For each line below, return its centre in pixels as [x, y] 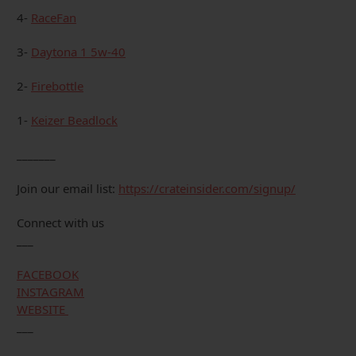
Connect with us [60, 223]
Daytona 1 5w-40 [78, 52]
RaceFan [54, 18]
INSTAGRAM [50, 292]
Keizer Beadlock [74, 120]
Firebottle [57, 86]
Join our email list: [68, 189]
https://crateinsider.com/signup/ [207, 189]
